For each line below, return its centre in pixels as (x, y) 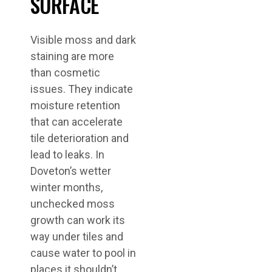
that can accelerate (76, 122)
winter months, (66, 187)
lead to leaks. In (67, 155)
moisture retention (75, 105)
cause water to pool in (83, 253)
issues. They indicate (82, 89)
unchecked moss (73, 204)
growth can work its (78, 220)
